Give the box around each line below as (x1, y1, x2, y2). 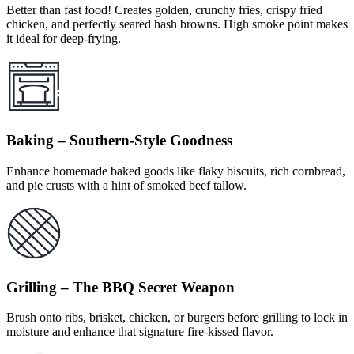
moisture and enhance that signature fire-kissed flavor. (6, 325, 273, 339)
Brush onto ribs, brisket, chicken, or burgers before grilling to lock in (6, 311, 348, 325)
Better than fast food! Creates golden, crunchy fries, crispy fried (6, 3, 322, 17)
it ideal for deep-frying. (6, 32, 121, 46)
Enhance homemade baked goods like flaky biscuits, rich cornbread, (6, 164, 345, 178)
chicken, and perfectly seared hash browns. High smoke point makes (6, 17, 348, 32)
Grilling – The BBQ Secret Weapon (6, 278, 235, 296)
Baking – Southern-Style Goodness (6, 132, 232, 149)
